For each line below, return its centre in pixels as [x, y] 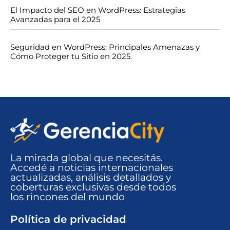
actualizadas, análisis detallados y [91, 177]
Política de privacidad [68, 219]
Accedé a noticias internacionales [92, 168]
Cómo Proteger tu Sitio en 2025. [71, 56]
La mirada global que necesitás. [87, 158]
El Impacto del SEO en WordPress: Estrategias [98, 10]
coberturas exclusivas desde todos [93, 187]
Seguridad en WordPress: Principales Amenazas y [105, 47]
